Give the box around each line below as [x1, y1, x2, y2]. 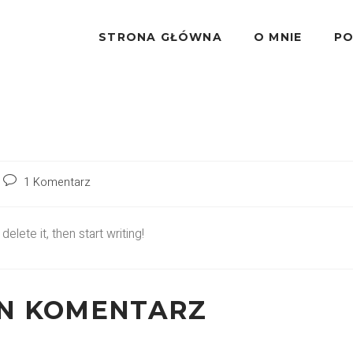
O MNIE [253, 29, 303, 44]
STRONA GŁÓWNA [98, 29, 222, 44]
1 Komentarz [24, 174, 91, 191]
